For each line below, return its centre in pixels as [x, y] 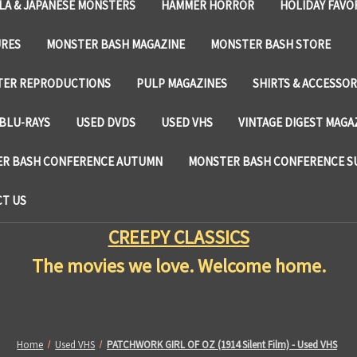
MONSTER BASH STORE [271, 44]
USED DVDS [106, 122]
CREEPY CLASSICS [178, 237]
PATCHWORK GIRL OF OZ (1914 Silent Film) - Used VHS [222, 344]
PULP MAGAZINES [181, 83]
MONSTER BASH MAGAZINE [116, 44]
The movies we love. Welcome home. [178, 265]
